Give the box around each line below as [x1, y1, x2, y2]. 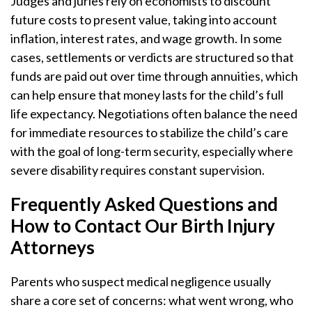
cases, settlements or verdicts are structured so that [10, 49, 294, 65]
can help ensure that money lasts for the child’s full [10, 87, 283, 102]
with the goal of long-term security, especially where [10, 143, 293, 159]
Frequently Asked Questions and [10, 193, 278, 215]
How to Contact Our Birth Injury [10, 214, 275, 237]
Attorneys [10, 236, 95, 258]
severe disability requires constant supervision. [10, 162, 265, 178]
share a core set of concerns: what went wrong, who [10, 292, 293, 308]
